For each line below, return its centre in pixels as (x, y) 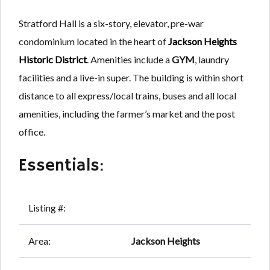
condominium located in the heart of (93, 42)
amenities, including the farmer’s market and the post (127, 114)
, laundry (212, 60)
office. (32, 132)
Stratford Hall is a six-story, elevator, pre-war (111, 24)
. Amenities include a (129, 60)
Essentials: (61, 166)
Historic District (53, 60)
